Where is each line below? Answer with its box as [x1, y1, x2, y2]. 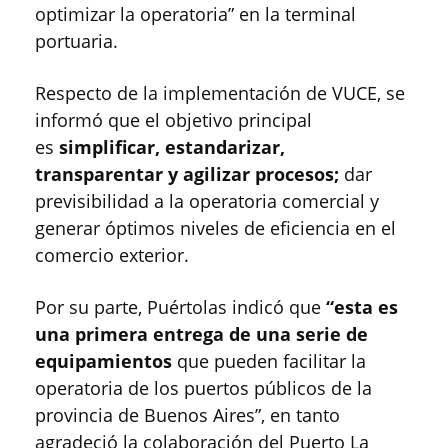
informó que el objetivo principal [35, 108, 312, 133]
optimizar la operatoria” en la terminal [35, 2, 356, 27]
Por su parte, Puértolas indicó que [35, 295, 321, 320]
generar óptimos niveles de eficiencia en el [35, 216, 396, 241]
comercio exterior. [35, 243, 189, 268]
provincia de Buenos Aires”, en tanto [35, 403, 340, 428]
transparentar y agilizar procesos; [35, 162, 344, 187]
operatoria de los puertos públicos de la [35, 376, 372, 401]
